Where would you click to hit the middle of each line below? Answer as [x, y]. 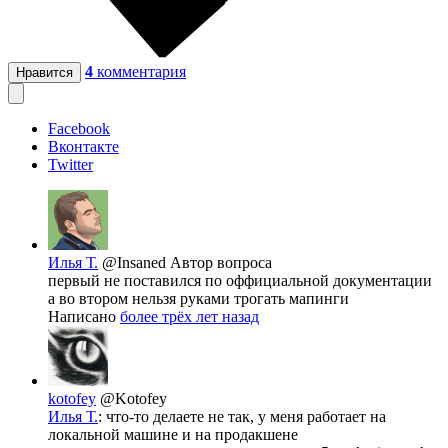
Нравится [44, 72]
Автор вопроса [221, 262]
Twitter [70, 164]
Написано [84, 316]
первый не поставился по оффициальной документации [240, 280]
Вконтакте [83, 146]
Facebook [79, 128]
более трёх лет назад [189, 316]
